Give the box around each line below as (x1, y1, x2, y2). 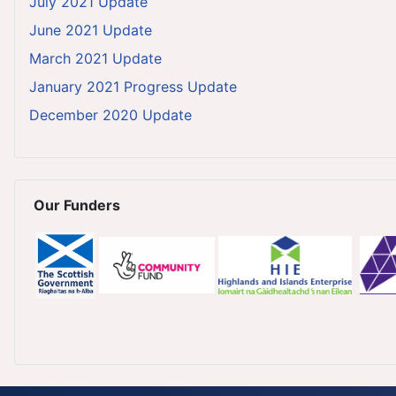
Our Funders (34, 196, 120, 215)
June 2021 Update (29, 21, 152, 40)
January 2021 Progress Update (29, 78, 237, 96)
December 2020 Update (29, 106, 192, 125)
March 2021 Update (29, 49, 162, 68)
